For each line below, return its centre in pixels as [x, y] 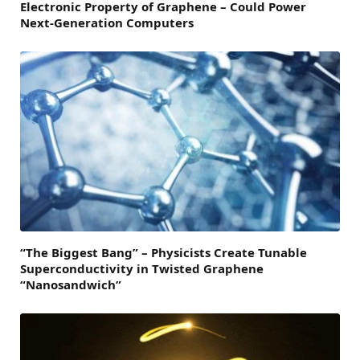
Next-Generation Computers [107, 22]
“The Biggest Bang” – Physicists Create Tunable [164, 252]
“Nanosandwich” [71, 284]
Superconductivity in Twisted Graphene [142, 268]
